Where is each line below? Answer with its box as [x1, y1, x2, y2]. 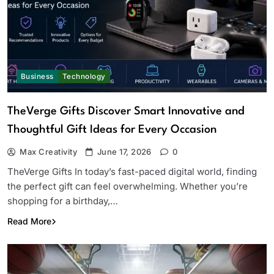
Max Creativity [20, 146, 78, 157]
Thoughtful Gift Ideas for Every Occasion [7, 124, 217, 135]
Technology [62, 72, 106, 81]
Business [21, 72, 54, 81]
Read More [7, 215, 51, 226]
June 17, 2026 [97, 146, 152, 157]
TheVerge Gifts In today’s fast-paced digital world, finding [7, 165, 257, 177]
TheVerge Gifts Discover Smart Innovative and [7, 105, 245, 117]
